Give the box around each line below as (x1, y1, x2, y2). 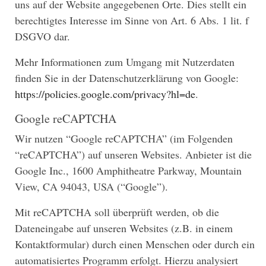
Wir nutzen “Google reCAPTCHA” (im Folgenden (15, 131, 233, 145)
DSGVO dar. (15, 28, 70, 43)
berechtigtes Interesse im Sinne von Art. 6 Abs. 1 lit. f (15, 12, 249, 27)
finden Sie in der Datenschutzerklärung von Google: (15, 70, 239, 85)
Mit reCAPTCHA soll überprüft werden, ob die (15, 204, 219, 219)
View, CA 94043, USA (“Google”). (15, 179, 168, 194)
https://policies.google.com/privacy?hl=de (15, 86, 195, 101)
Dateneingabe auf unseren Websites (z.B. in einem (15, 220, 233, 235)
